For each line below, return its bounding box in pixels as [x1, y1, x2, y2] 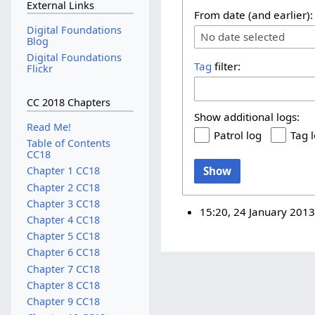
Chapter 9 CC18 [26, 295, 100, 309]
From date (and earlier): [194, 8, 314, 22]
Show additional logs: [194, 109, 300, 124]
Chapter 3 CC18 [26, 196, 100, 210]
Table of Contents [26, 136, 110, 150]
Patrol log [214, 127, 262, 142]
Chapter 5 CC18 [26, 229, 100, 243]
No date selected [200, 30, 285, 44]
